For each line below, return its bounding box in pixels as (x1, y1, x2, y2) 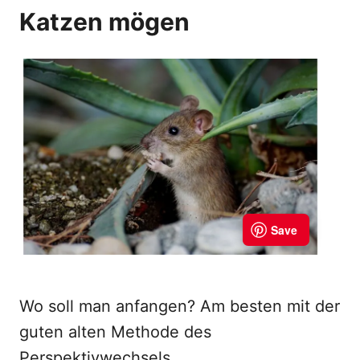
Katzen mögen (19, 7, 190, 36)
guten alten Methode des (19, 322, 211, 342)
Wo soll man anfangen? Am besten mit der (19, 297, 340, 316)
